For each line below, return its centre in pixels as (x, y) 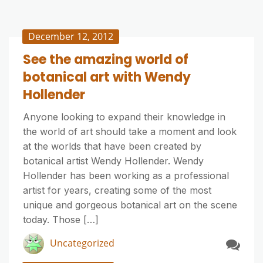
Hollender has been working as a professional (126, 176)
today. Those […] (61, 220)
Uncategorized (82, 243)
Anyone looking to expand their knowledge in (124, 117)
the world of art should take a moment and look (130, 131)
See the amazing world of (106, 60)
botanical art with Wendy (107, 77)
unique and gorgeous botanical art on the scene (130, 205)
